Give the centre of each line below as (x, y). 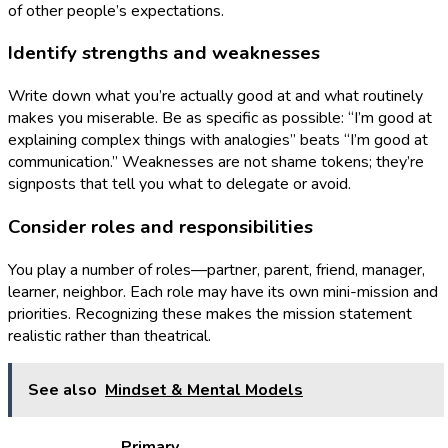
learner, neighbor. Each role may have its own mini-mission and (223, 291)
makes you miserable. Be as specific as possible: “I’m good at (220, 118)
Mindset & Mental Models (204, 389)
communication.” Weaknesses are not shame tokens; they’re (216, 162)
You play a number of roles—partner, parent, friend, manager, (216, 269)
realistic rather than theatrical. (109, 335)
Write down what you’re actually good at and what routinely (215, 96)
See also (62, 389)
